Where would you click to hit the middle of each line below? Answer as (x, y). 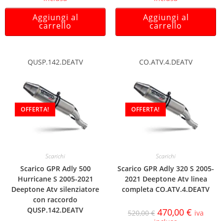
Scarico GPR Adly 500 (55, 168)
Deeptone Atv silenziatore (55, 189)
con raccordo (55, 199)
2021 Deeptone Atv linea (166, 179)
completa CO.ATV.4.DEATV (166, 189)
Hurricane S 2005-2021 (55, 179)
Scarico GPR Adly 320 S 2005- (166, 168)
